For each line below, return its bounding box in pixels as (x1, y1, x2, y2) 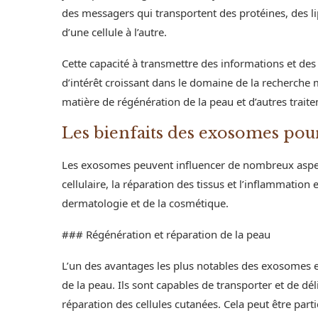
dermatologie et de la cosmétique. (62, 196, 229, 210)
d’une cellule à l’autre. (62, 25, 167, 39)
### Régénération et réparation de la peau (62, 227, 270, 241)
